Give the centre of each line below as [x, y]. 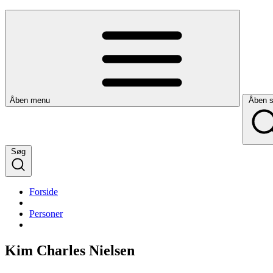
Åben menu [30, 100]
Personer [46, 213]
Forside [44, 191]
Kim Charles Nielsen [70, 250]
